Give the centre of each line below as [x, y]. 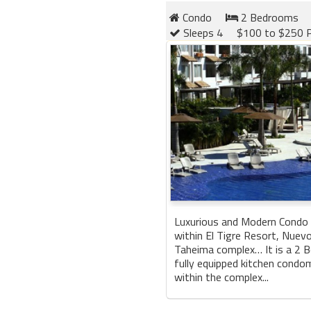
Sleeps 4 [202, 33]
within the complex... [221, 277]
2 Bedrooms [268, 17]
